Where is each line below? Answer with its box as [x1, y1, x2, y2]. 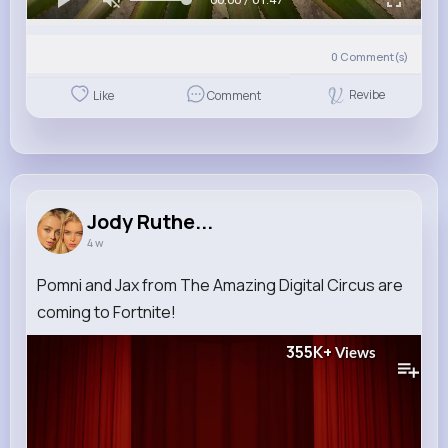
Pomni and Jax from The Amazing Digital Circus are [37, 273, 403, 296]
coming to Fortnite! [37, 300, 176, 323]
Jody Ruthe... [87, 207, 213, 235]
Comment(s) [340, 48, 408, 64]
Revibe [349, 85, 386, 103]
